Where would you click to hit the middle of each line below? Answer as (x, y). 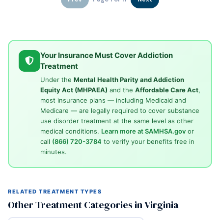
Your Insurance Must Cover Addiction (106, 55)
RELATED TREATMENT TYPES (55, 191)
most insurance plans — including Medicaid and (113, 100)
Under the (57, 80)
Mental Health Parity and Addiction (129, 80)
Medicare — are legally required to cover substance (120, 111)
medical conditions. (70, 131)
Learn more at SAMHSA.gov (143, 131)
